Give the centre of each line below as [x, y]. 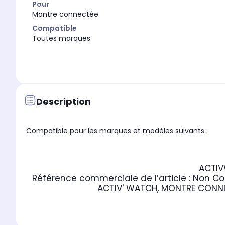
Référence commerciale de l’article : [113, 179]
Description [64, 101]
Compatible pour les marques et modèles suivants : [118, 131]
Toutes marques [61, 38]
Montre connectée [65, 14]
